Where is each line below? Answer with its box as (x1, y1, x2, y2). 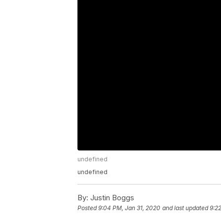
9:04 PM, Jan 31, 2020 (98, 204, 160, 212)
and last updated (162, 204, 208, 212)
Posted (77, 204, 98, 212)
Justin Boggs (88, 193, 134, 203)
